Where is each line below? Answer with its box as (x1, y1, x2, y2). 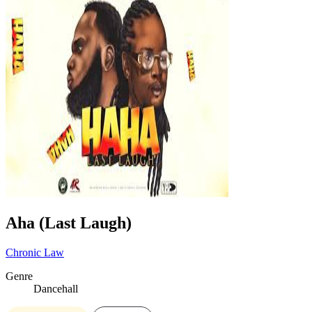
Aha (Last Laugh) (6, 213, 132, 232)
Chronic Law (6, 246, 64, 258)
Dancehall (33, 282, 78, 295)
